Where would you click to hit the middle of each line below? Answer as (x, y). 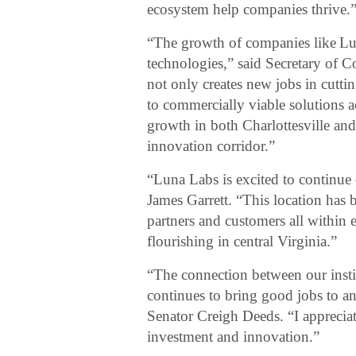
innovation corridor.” (211, 146)
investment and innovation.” (234, 337)
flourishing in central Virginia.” (242, 242)
